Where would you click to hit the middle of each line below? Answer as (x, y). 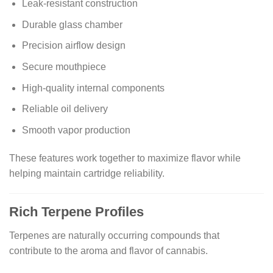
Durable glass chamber (72, 24)
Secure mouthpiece (64, 67)
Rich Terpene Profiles (76, 212)
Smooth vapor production (76, 130)
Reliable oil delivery (65, 109)
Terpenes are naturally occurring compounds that (114, 235)
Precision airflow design (73, 46)
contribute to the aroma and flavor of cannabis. (108, 250)
